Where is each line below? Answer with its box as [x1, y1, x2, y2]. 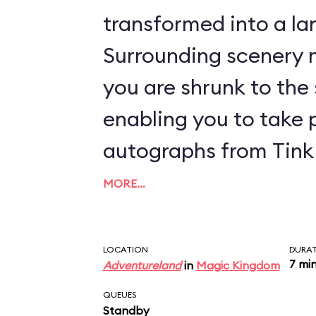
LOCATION [102, 244, 148, 255]
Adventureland [102, 258, 181, 272]
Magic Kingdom [195, 258, 280, 272]
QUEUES [102, 289, 136, 300]
